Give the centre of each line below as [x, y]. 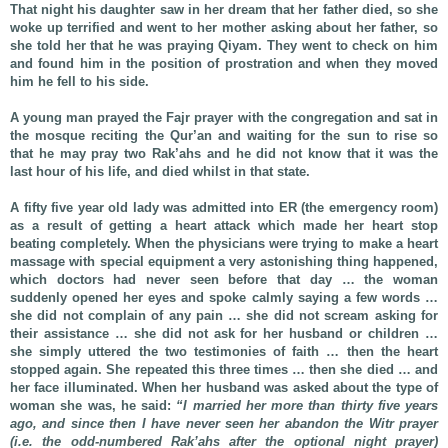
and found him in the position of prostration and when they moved [224, 63]
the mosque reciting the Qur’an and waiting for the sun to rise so [224, 135]
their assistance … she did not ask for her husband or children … [224, 333]
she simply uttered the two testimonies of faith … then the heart [224, 351]
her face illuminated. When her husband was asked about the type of [224, 387]
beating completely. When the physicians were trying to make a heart [224, 243]
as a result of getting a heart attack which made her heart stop [224, 225]
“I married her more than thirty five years [307, 405]
